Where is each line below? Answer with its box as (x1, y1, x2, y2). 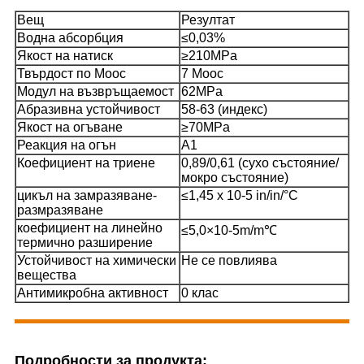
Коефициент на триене (17, 155, 155, 170)
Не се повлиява (181, 253, 277, 267)
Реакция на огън (17, 137, 116, 152)
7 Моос (181, 66, 223, 80)
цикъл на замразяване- (17, 188, 157, 202)
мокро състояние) (181, 170, 288, 184)
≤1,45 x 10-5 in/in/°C (181, 188, 298, 202)
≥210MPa (181, 48, 237, 63)
